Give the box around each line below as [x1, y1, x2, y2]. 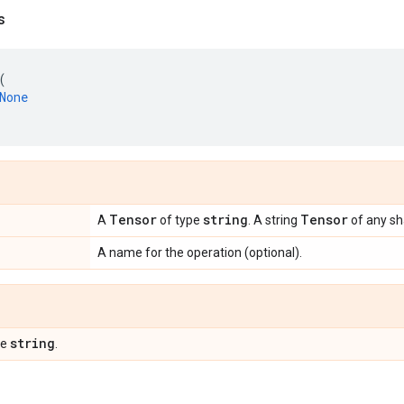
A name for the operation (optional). [97, 245, 302, 260]
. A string [248, 213, 300, 227]
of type [157, 213, 203, 227]
